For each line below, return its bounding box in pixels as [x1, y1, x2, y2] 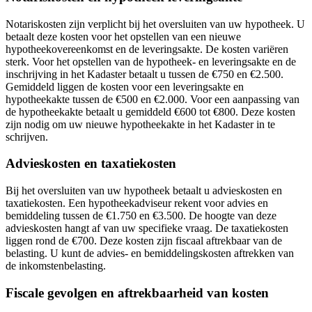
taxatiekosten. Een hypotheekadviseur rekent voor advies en [6, 197, 268, 210]
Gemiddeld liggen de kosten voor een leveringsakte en [6, 80, 244, 93]
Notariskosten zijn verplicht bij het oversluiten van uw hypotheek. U [6, 17, 305, 30]
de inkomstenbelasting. [6, 260, 106, 272]
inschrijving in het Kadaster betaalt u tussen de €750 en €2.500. [6, 68, 283, 80]
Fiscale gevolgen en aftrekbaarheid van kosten [6, 285, 269, 300]
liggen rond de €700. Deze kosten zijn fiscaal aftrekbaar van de [6, 235, 282, 247]
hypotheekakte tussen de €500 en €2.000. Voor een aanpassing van [6, 93, 299, 105]
